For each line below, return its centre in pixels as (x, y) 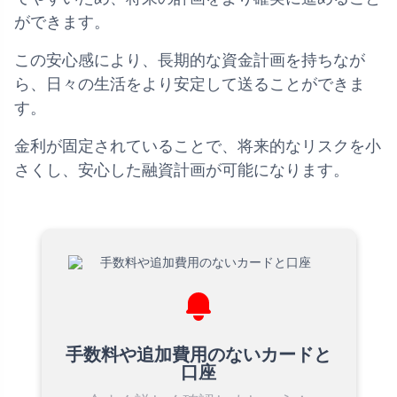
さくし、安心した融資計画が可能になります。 (182, 170)
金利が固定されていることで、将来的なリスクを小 (198, 146)
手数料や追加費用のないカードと (198, 354)
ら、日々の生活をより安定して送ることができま (190, 84)
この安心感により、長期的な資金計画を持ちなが (190, 60)
